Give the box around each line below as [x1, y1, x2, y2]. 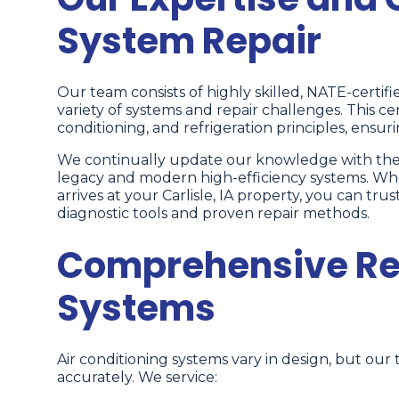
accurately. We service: [57, 369, 217, 387]
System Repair [57, 16, 322, 67]
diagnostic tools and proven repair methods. [57, 205, 370, 223]
